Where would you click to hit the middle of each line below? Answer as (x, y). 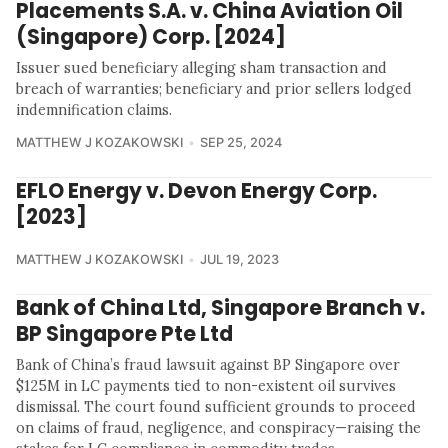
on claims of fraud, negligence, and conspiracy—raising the (218, 428)
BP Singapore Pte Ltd (124, 334)
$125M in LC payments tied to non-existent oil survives (206, 386)
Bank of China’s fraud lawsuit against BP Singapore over (208, 365)
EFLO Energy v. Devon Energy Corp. (196, 191)
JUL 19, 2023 (239, 260)
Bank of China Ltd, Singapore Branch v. (220, 308)
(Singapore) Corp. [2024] (151, 37)
